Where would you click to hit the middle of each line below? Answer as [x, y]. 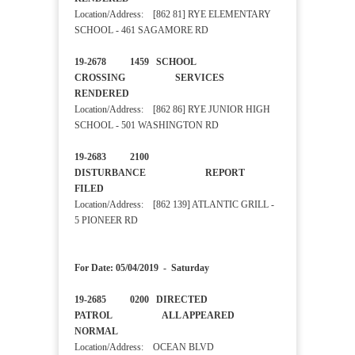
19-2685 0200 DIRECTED [141, 300]
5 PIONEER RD [106, 221]
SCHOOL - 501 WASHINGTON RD [147, 126]
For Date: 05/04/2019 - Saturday [142, 268]
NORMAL [116, 332]
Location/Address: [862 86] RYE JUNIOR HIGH [172, 110]
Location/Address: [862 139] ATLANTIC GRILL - [174, 205]
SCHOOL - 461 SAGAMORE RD [141, 31]
